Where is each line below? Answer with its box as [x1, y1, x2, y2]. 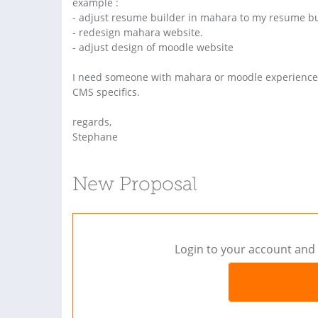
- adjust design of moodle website [72, 40, 234, 54]
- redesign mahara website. [72, 26, 203, 39]
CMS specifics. [72, 85, 140, 99]
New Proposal [72, 176, 197, 195]
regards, [72, 115, 111, 128]
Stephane [72, 130, 118, 143]
